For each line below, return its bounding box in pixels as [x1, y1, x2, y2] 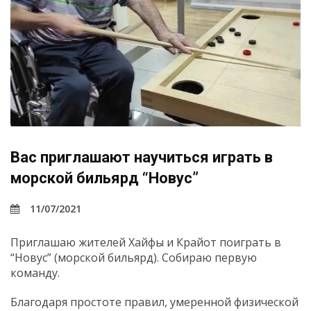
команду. [10, 265, 60, 281]
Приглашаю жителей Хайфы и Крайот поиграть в [10, 235, 281, 251]
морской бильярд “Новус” [10, 169, 199, 187]
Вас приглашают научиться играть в [10, 149, 273, 167]
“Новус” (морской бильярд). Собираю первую [10, 250, 257, 266]
